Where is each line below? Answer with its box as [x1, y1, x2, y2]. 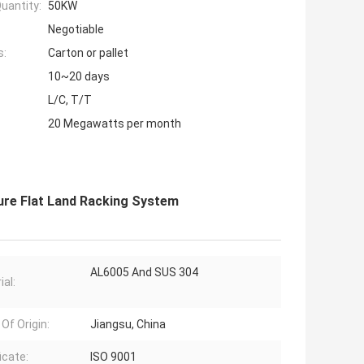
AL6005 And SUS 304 [90, 266, 198, 279]
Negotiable [48, 23, 104, 37]
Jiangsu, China [90, 318, 166, 331]
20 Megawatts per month [48, 117, 181, 131]
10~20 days [48, 70, 110, 84]
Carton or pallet [48, 46, 128, 60]
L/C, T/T [48, 93, 92, 107]
